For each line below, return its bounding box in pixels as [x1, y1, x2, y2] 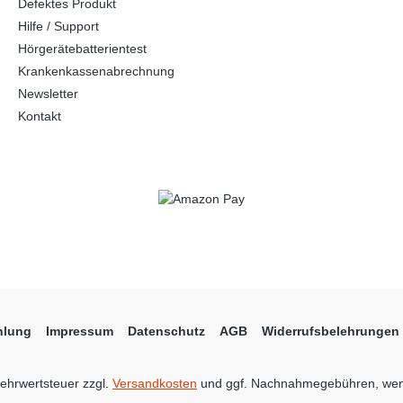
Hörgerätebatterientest [18, 40, 147, 56]
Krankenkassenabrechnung [18, 63, 175, 78]
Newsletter [18, 85, 78, 101]
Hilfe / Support [18, 18, 99, 33]
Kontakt [18, 108, 61, 123]
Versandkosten [112, 376, 197, 390]
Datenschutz [127, 324, 205, 338]
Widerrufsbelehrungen [261, 324, 399, 338]
